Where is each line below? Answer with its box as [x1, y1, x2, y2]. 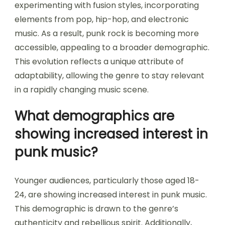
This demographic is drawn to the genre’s [15, 203, 178, 215]
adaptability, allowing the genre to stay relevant [15, 70, 204, 82]
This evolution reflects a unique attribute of [15, 56, 184, 68]
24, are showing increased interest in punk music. [15, 189, 207, 201]
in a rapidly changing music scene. [15, 84, 149, 96]
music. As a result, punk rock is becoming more [15, 28, 199, 40]
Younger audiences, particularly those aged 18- [15, 175, 199, 187]
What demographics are [15, 107, 174, 126]
